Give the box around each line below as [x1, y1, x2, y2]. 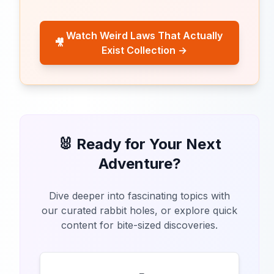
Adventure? [98, 155, 181, 173]
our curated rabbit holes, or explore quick [42, 204, 237, 217]
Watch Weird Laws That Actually [66, 29, 223, 42]
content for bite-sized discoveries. [61, 219, 218, 232]
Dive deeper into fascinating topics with [49, 190, 230, 202]
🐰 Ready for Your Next [57, 135, 221, 154]
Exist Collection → [102, 44, 187, 57]
